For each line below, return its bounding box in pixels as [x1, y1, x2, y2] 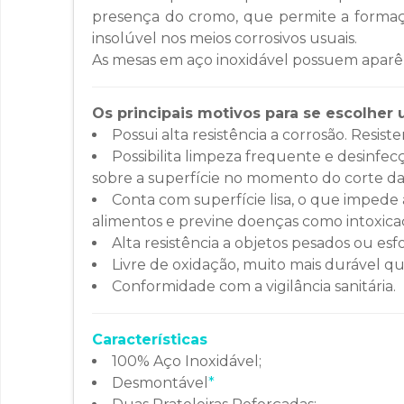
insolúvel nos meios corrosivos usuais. [92, 30, 357, 48]
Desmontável [112, 374, 208, 392]
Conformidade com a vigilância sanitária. [112, 278, 396, 296]
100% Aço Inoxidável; [112, 353, 262, 371]
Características [92, 331, 207, 349]
